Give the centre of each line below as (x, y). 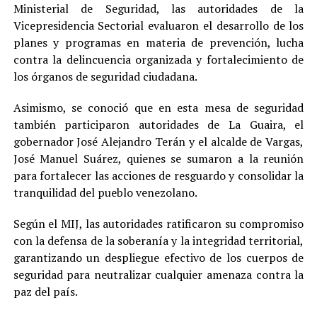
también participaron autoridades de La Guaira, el (158, 124)
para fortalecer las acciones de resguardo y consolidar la (158, 175)
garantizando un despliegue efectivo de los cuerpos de (158, 257)
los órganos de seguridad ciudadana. (105, 76)
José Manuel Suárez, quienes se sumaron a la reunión (158, 158)
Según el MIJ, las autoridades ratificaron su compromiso (158, 223)
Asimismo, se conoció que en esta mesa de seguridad (158, 107)
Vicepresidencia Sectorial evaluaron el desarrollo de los (158, 25)
